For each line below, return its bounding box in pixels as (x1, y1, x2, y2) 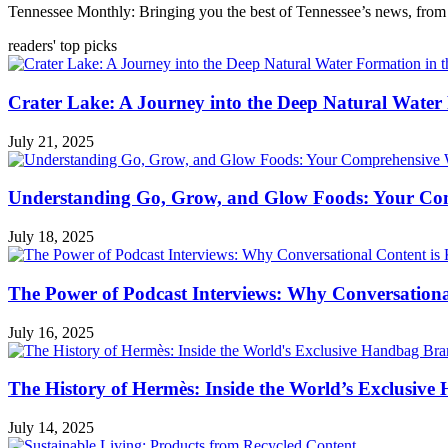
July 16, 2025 (8, 323, 94, 341)
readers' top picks (8, 37, 117, 55)
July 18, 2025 (8, 228, 94, 246)
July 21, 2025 (8, 132, 94, 150)
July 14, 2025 (8, 419, 94, 437)
